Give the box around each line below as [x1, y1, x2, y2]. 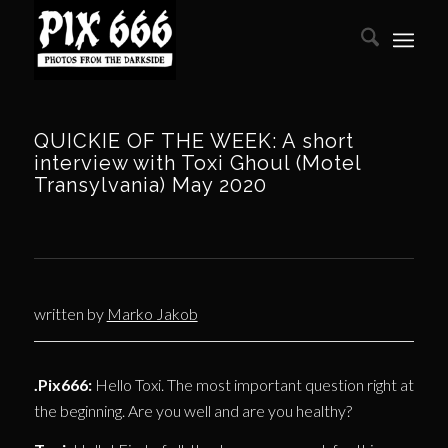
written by [33, 304, 107, 323]
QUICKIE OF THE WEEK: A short [33, 129, 354, 153]
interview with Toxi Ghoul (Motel [33, 151, 361, 175]
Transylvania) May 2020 [33, 173, 267, 197]
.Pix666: [33, 374, 92, 394]
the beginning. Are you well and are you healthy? [33, 400, 352, 420]
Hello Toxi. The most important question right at [91, 374, 414, 394]
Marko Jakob [106, 304, 198, 323]
